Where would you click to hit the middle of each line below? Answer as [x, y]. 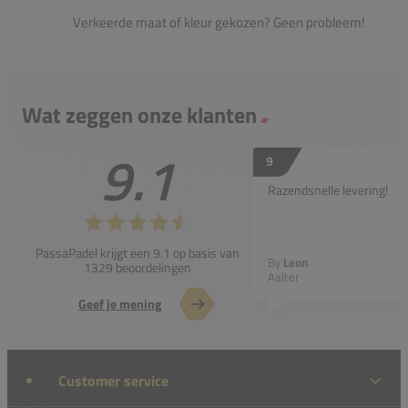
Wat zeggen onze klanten [139, 114]
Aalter [284, 276]
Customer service [113, 381]
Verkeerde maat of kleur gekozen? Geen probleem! [219, 22]
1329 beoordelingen [138, 267]
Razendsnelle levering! [328, 189]
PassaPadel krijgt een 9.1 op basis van [138, 252]
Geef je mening [119, 303]
